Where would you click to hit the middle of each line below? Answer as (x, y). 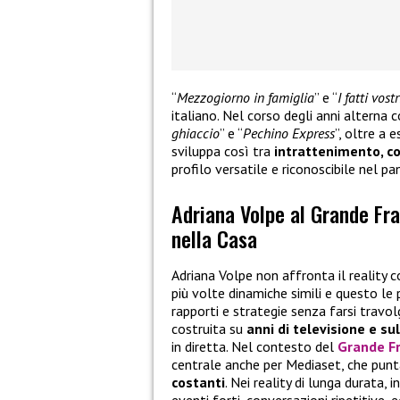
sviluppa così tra (223, 150)
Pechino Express (289, 133)
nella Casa (214, 239)
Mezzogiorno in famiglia (246, 97)
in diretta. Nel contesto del (254, 346)
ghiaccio (196, 133)
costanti (198, 382)
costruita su (209, 328)
